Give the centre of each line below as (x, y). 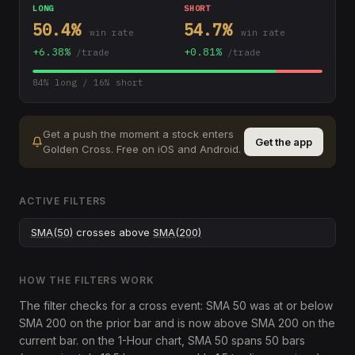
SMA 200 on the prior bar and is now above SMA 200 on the (177, 323)
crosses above (113, 232)
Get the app (284, 142)
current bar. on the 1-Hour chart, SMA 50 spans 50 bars (162, 340)
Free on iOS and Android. (179, 149)
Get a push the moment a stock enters (138, 134)
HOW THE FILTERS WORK (87, 280)
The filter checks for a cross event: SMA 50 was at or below (176, 305)
